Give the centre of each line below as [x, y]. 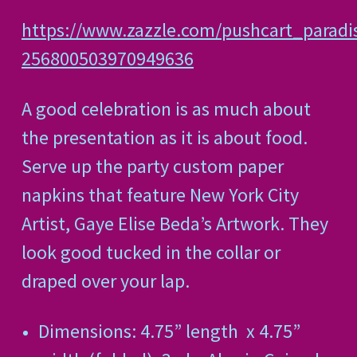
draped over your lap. [106, 281]
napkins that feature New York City [160, 195]
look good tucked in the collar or [151, 253]
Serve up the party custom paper [153, 167]
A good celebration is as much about [166, 109]
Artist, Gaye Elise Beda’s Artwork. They [175, 224]
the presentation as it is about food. [165, 138]
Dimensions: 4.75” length [138, 331]
